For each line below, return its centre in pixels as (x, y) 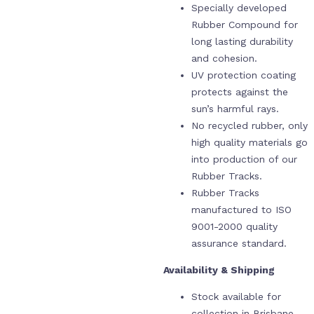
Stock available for (236, 296)
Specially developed (239, 7)
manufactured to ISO (241, 209)
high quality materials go (249, 142)
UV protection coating (243, 75)
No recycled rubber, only (249, 125)
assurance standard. (239, 243)
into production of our (244, 159)
